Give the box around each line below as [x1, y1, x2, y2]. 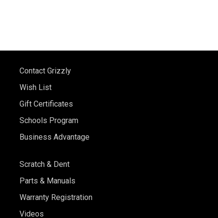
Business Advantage [19, 132, 90, 142]
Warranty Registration [19, 193, 92, 202]
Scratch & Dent [19, 160, 70, 169]
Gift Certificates [19, 99, 73, 109]
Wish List [19, 83, 52, 92]
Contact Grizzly [19, 66, 71, 76]
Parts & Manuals [19, 176, 75, 186]
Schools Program [19, 116, 78, 126]
